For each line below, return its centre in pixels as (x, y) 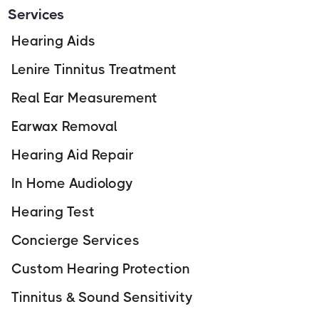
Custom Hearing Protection (100, 268)
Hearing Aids (53, 41)
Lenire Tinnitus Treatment (94, 69)
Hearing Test (53, 211)
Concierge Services (75, 240)
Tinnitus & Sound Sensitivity (102, 297)
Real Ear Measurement (84, 98)
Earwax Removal (64, 126)
